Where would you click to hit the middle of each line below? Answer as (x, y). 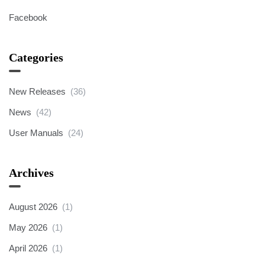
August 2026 (33, 207)
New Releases (37, 91)
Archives (31, 173)
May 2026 (28, 227)
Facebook (28, 17)
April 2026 (28, 248)
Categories (36, 57)
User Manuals (36, 133)
